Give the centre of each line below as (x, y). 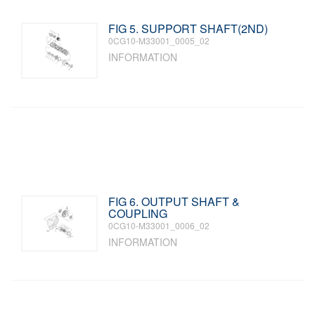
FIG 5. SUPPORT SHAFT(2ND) (188, 28)
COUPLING (138, 213)
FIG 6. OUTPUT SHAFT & (174, 201)
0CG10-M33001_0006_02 (159, 225)
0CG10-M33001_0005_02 (159, 40)
